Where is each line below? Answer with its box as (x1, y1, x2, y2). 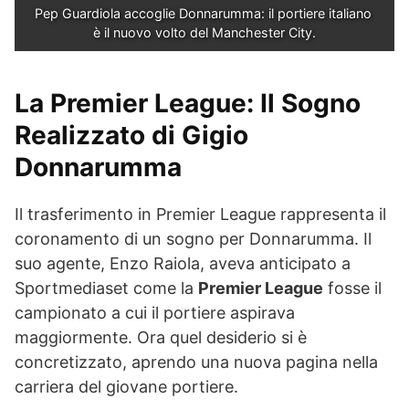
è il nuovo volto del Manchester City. (93, 25, 316, 40)
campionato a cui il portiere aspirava (15, 303, 295, 322)
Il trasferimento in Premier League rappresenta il (15, 204, 386, 224)
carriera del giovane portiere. (15, 377, 238, 396)
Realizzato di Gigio (15, 120, 248, 151)
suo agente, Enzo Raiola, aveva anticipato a (15, 254, 351, 273)
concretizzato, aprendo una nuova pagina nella (15, 352, 378, 372)
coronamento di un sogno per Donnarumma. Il (15, 229, 372, 248)
